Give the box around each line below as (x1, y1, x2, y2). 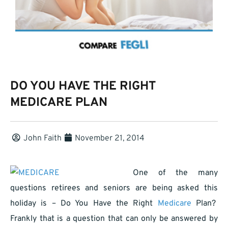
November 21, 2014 (75, 133, 145, 144)
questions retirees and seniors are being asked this (10, 183, 218, 194)
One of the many (133, 168, 218, 179)
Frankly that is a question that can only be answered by (10, 214, 218, 224)
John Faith (23, 133, 62, 144)
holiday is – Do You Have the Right (10, 198, 158, 209)
